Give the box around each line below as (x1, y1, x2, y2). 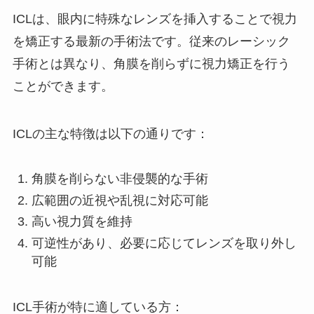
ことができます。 (12, 78, 114, 93)
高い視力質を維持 (31, 214, 132, 229)
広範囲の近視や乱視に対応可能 (31, 193, 208, 207)
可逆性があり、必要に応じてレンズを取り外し (31, 235, 296, 250)
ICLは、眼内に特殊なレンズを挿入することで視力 (12, 11, 297, 26)
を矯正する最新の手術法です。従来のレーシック (12, 34, 290, 48)
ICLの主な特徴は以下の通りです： (12, 126, 209, 141)
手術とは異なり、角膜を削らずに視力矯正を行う (12, 56, 290, 71)
